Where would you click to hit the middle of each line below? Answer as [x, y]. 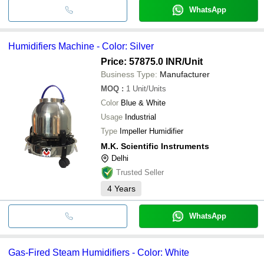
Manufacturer [185, 74]
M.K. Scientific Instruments [155, 146]
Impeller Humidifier [151, 131]
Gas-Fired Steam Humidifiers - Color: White [99, 252]
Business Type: [129, 74]
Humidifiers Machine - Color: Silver [81, 46]
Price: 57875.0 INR [141, 61]
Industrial [141, 117]
